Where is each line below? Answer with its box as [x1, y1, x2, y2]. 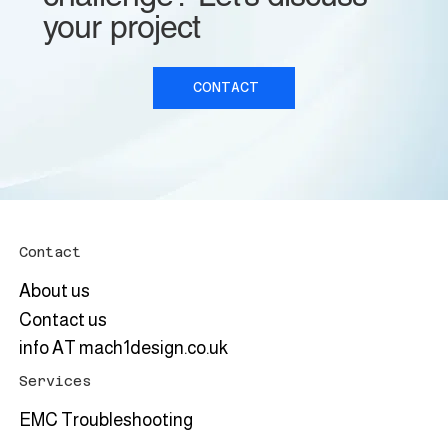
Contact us [19, 309, 108, 330]
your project [43, 7, 200, 45]
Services [19, 372, 92, 389]
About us [19, 280, 91, 301]
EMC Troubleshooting [19, 409, 194, 430]
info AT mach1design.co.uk [19, 338, 229, 359]
